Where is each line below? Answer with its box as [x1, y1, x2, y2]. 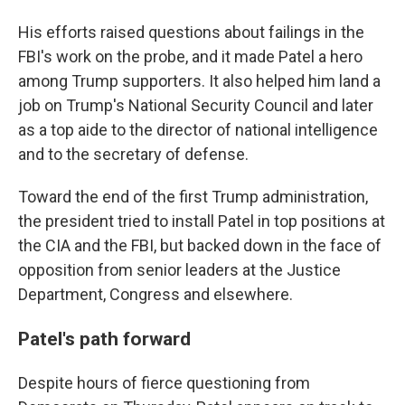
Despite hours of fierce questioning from [18, 373, 310, 392]
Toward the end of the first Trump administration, [18, 187, 368, 206]
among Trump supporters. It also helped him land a [18, 71, 381, 90]
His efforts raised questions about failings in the [18, 23, 364, 42]
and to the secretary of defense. [18, 145, 249, 164]
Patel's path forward [18, 327, 191, 350]
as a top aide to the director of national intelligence [18, 120, 378, 139]
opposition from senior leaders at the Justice [18, 260, 341, 279]
